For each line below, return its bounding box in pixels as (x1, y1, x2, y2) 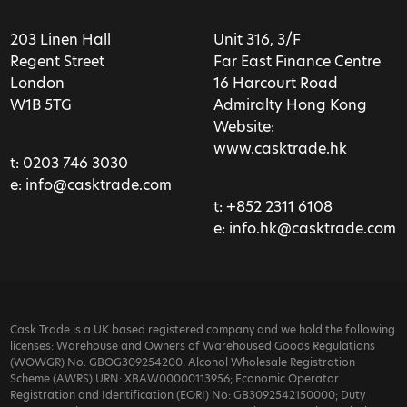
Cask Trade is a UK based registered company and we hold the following (10, 322, 395, 338)
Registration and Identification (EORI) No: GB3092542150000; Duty (10, 387, 365, 403)
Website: (213, 116, 274, 138)
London (10, 73, 65, 94)
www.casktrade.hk (213, 138, 347, 160)
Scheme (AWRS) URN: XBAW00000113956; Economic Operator (10, 371, 339, 387)
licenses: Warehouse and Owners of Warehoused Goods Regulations (10, 338, 375, 354)
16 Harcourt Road (213, 73, 338, 94)
